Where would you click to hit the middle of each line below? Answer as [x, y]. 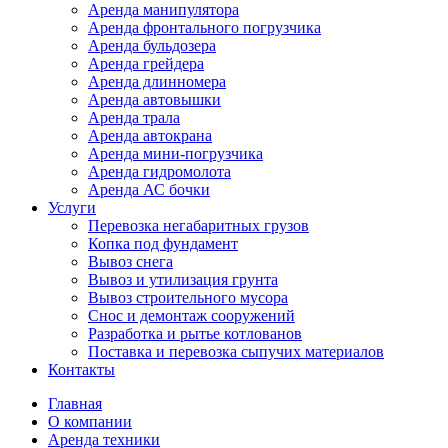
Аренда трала [134, 117]
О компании [90, 421]
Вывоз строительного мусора [188, 297]
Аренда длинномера [157, 81]
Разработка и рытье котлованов [195, 333]
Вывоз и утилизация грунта [183, 279]
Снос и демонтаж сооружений [191, 315]
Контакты [81, 369]
